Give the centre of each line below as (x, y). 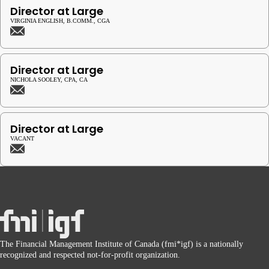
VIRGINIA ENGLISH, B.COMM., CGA (60, 21)
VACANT (22, 138)
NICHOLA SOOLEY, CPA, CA (49, 80)
